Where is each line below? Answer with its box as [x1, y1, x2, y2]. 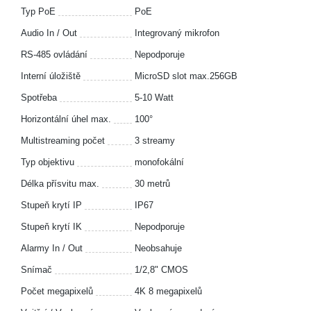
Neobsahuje [135, 243, 182, 253]
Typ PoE [21, 6, 56, 17]
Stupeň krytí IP [21, 200, 82, 210]
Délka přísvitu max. [21, 178, 99, 189]
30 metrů [135, 178, 170, 189]
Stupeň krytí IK [21, 221, 82, 232]
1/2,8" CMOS [135, 264, 188, 275]
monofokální [135, 157, 184, 167]
